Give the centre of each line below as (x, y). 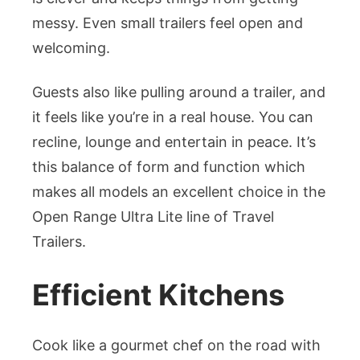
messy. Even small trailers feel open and (168, 23)
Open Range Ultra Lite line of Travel (153, 217)
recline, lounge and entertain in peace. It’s (174, 142)
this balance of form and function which (169, 167)
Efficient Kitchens (158, 295)
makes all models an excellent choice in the (179, 192)
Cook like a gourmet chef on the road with (176, 346)
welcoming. (71, 48)
